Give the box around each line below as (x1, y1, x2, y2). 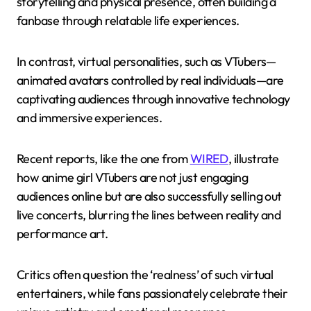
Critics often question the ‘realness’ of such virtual (17, 266, 274, 283)
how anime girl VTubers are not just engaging (17, 169, 249, 185)
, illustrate (228, 150, 279, 167)
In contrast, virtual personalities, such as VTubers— (17, 53, 276, 69)
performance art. (17, 225, 108, 242)
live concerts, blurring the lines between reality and (17, 206, 281, 223)
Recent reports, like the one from (17, 150, 190, 167)
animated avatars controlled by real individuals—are (17, 72, 284, 88)
